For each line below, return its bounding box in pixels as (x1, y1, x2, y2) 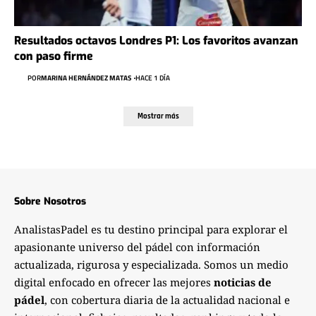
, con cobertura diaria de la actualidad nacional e (44, 293, 290, 308)
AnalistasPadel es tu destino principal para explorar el (14, 222, 288, 237)
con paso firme (14, 48, 93, 63)
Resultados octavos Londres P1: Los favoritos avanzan (14, 32, 298, 48)
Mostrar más (137, 111, 179, 121)
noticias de (214, 275, 272, 290)
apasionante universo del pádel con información (14, 240, 260, 255)
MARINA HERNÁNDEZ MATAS (41, 73, 131, 84)
